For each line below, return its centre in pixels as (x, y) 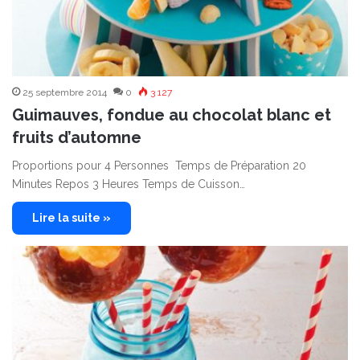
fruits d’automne (77, 137)
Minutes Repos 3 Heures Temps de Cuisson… (129, 184)
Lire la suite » (72, 217)
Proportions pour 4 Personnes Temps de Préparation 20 (159, 165)
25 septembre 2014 (65, 92)
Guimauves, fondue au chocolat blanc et (172, 115)
